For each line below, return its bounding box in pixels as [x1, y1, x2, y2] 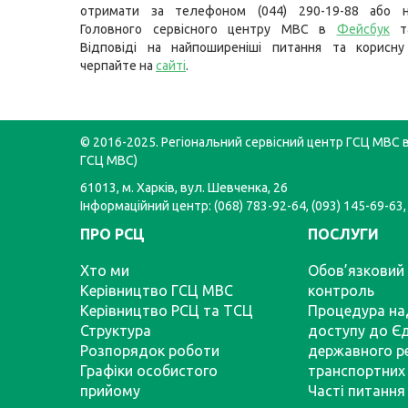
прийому [80, 382, 140, 399]
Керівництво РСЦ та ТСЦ [80, 302, 253, 319]
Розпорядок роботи [80, 342, 219, 359]
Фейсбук [336, 22, 390, 36]
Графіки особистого [80, 362, 218, 379]
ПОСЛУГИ [308, 226, 379, 242]
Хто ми [80, 262, 129, 279]
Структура [80, 322, 151, 339]
